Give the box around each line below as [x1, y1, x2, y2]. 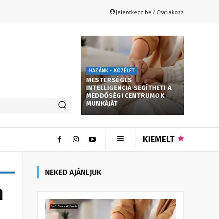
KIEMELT [143, 133, 175, 145]
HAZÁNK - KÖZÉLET [89, 67, 135, 74]
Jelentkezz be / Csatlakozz [116, 8, 184, 16]
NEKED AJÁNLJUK [45, 167, 102, 177]
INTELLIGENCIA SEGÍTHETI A [86, 84, 172, 91]
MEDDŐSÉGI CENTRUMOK [86, 91, 164, 99]
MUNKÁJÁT [86, 99, 118, 107]
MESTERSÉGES [86, 76, 132, 84]
